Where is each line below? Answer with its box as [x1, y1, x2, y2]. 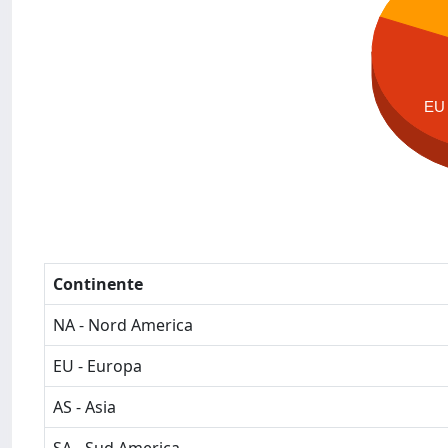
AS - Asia [53, 396, 116, 418]
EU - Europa [53, 355, 142, 377]
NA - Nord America [53, 314, 193, 336]
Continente [53, 273, 143, 295]
